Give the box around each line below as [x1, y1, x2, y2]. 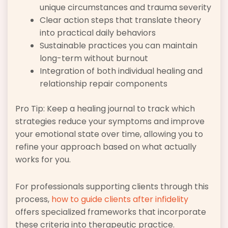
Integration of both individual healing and [40, 65, 203, 77]
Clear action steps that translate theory [40, 14, 201, 26]
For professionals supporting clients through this [15, 181, 209, 193]
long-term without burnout [40, 52, 148, 65]
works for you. [15, 154, 71, 166]
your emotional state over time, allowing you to [15, 128, 203, 140]
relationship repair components [40, 78, 167, 90]
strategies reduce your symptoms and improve [15, 116, 205, 128]
